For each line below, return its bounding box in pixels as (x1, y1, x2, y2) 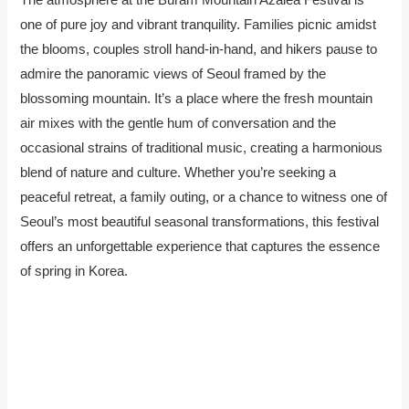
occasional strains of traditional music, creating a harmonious (20, 140, 383, 156)
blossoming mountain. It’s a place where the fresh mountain (20, 90, 373, 107)
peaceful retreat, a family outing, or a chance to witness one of (20, 189, 388, 205)
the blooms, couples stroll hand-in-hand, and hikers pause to (20, 41, 378, 58)
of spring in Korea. (20, 263, 129, 279)
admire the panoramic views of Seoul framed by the (20, 66, 327, 82)
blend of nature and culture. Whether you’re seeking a (20, 164, 337, 181)
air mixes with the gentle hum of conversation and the (20, 115, 337, 131)
